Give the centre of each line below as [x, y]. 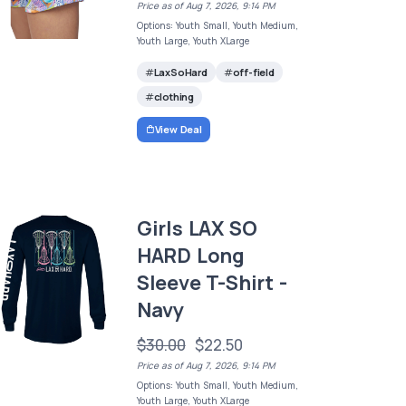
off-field [253, 72]
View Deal [178, 130]
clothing [174, 96]
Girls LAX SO [197, 229]
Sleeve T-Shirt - [212, 283]
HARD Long [190, 256]
